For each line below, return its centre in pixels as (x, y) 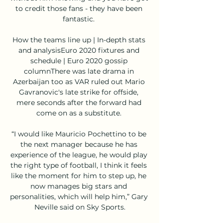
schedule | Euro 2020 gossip (79, 60)
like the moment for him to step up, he (79, 175)
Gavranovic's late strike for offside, (79, 92)
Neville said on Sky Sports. (80, 207)
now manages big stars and (79, 186)
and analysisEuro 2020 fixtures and (79, 50)
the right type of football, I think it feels (79, 165)
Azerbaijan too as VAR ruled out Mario (79, 81)
